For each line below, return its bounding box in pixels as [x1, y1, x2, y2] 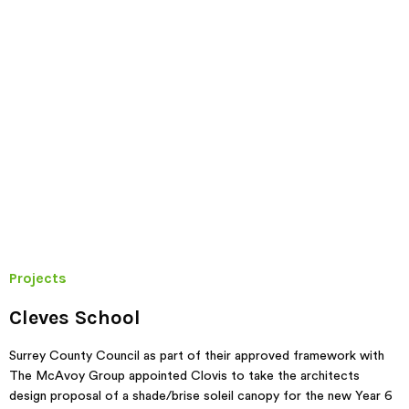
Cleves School [9, 306, 141, 330]
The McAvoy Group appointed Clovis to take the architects [9, 370, 360, 383]
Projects [9, 269, 67, 287]
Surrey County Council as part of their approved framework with [9, 350, 384, 362]
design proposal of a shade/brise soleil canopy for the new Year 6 [9, 390, 393, 403]
